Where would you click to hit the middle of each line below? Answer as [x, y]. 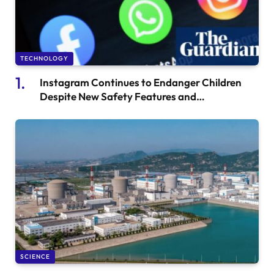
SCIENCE [35, 257]
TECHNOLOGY [44, 58]
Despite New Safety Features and [118, 96]
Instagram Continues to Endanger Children [141, 82]
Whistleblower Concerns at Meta [117, 110]
